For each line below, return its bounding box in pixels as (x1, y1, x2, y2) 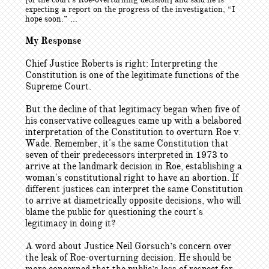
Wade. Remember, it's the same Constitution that (25, 138, 229, 150)
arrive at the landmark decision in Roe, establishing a (25, 160, 242, 172)
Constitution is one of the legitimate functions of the (25, 69, 239, 81)
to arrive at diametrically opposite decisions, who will (25, 195, 241, 207)
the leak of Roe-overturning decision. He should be (25, 252, 231, 264)
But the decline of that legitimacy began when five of (25, 103, 240, 115)
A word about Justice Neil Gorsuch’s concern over (25, 240, 232, 252)
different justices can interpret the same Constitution (25, 183, 243, 195)
